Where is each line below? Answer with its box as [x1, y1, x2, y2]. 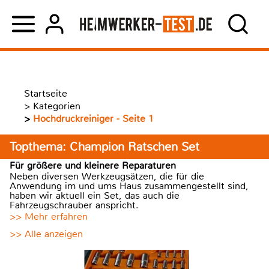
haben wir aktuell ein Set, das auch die [10, 189, 180, 202]
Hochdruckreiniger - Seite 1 [33, 112, 154, 125]
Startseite [24, 87, 67, 100]
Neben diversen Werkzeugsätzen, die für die [10, 170, 204, 183]
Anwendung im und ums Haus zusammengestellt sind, [10, 180, 249, 192]
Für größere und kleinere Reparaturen [10, 159, 176, 172]
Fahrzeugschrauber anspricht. [10, 199, 139, 211]
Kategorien [33, 100, 80, 112]
